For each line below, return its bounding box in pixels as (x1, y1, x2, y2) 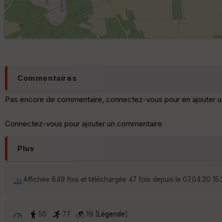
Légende (98, 210, 125, 218)
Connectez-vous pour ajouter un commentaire (5, 118, 162, 128)
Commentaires (17, 73, 77, 83)
